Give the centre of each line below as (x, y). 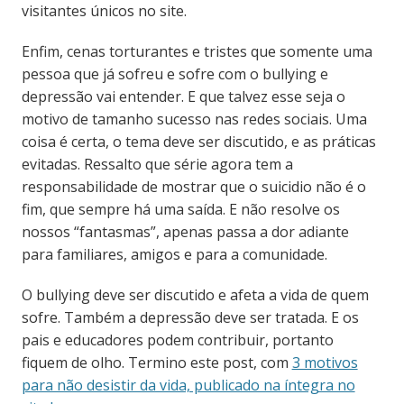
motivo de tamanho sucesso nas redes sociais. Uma (194, 119)
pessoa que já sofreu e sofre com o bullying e (174, 74)
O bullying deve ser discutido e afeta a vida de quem (195, 295)
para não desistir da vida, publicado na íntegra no (188, 386)
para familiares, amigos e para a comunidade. (174, 255)
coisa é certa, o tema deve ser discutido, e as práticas (198, 142)
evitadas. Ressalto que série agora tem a (157, 165)
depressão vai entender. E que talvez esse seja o (183, 97)
